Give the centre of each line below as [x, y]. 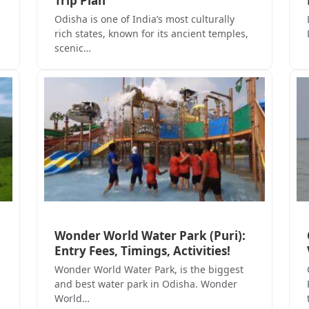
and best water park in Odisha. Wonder [146, 284]
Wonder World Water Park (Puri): [150, 236]
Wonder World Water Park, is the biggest [149, 270]
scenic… [72, 48]
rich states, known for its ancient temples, [151, 33]
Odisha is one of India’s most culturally [144, 19]
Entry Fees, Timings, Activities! [142, 251]
